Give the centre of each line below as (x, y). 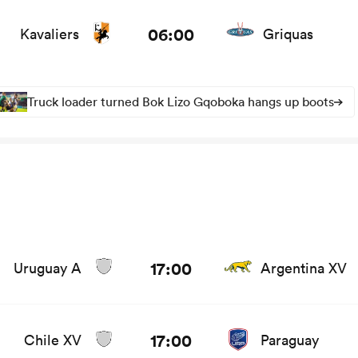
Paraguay (290, 340)
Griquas (288, 34)
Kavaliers (50, 34)
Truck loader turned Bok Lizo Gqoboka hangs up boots (180, 102)
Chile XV (53, 340)
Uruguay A (48, 268)
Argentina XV (304, 268)
